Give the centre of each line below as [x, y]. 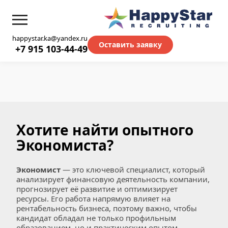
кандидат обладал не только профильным [96, 218]
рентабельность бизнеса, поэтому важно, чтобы [107, 208]
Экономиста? [65, 145]
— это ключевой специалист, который [133, 169]
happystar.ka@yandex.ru [50, 38]
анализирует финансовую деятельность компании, [113, 179]
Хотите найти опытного [105, 130]
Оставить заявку [130, 44]
